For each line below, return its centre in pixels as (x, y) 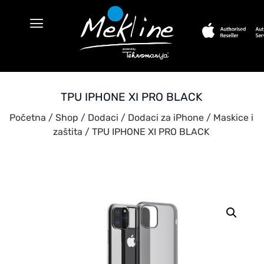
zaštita (68, 132)
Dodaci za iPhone (166, 118)
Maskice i (233, 118)
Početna (28, 118)
